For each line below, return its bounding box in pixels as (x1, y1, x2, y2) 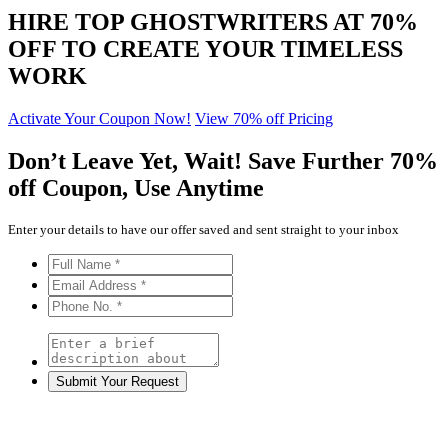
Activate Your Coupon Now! (8, 109, 191, 127)
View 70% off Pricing (195, 109, 333, 127)
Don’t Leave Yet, (8, 147, 184, 174)
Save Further (248, 147, 390, 174)
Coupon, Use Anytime (42, 174, 264, 201)
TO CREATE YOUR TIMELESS (62, 35, 403, 62)
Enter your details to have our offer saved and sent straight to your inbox (8, 221, 399, 237)
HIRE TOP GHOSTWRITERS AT (8, 8, 370, 35)
